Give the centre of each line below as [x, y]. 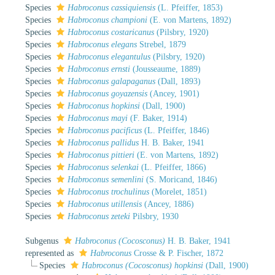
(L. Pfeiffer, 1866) [172, 167]
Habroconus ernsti [99, 69]
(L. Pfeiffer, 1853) [189, 7]
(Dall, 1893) [178, 81]
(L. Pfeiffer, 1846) [176, 130]
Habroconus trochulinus [108, 192]
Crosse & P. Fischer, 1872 [177, 253]
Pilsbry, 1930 [154, 216]
